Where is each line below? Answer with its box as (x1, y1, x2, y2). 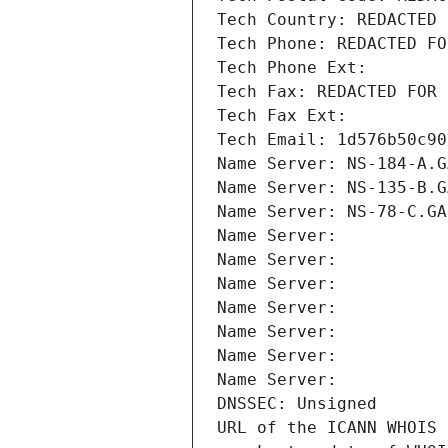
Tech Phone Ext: (217, 58, 367, 78)
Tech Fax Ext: (217, 106, 347, 126)
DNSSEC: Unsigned (217, 394, 377, 414)
